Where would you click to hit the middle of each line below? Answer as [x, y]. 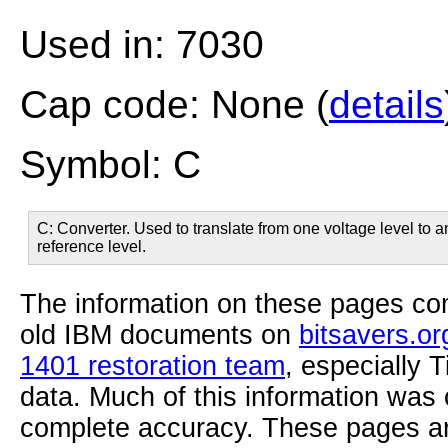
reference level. [91, 246]
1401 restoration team [152, 366]
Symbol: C [110, 164]
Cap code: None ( [174, 104]
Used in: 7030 [142, 44]
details [386, 104]
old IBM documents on [159, 335]
